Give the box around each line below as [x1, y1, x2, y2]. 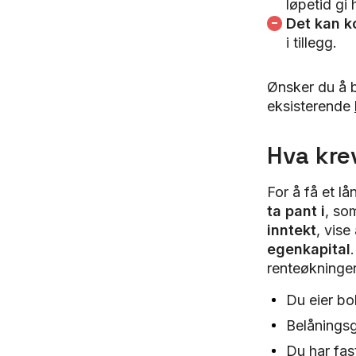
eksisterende [267, 98, 354, 114]
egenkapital [267, 241, 350, 257]
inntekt [267, 222, 316, 238]
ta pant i [267, 203, 325, 219]
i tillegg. [286, 34, 337, 51]
